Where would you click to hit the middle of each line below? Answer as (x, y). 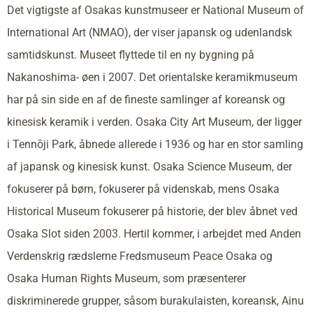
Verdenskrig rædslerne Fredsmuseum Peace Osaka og (140, 256)
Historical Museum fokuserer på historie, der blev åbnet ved (152, 211)
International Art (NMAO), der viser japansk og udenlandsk (150, 32)
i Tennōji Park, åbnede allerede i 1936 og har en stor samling (155, 144)
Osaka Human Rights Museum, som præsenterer (126, 278)
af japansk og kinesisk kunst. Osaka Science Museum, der (150, 166)
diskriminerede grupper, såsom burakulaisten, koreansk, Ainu (155, 300)
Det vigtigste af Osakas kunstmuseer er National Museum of (155, 10)
